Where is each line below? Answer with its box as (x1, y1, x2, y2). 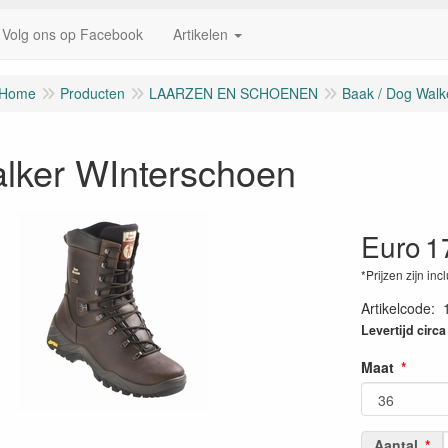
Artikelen (173, 24, 228, 44)
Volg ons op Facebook (2, 24, 143, 44)
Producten (60, 83, 125, 103)
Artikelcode (360, 298, 431, 318)
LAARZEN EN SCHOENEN (149, 83, 318, 103)
